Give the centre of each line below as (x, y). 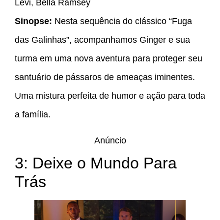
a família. (33, 115)
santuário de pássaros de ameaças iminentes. (105, 77)
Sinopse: (33, 21)
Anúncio (110, 140)
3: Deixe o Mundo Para (96, 163)
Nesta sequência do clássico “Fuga (122, 21)
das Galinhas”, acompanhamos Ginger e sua (102, 40)
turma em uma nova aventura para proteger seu (109, 59)
